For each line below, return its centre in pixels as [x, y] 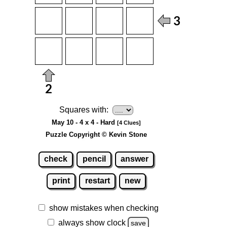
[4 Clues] [129, 122]
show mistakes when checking [104, 208]
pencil [94, 159]
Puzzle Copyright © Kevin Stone [96, 134]
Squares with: [84, 109]
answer [135, 159]
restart [97, 181]
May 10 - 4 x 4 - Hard [84, 122]
